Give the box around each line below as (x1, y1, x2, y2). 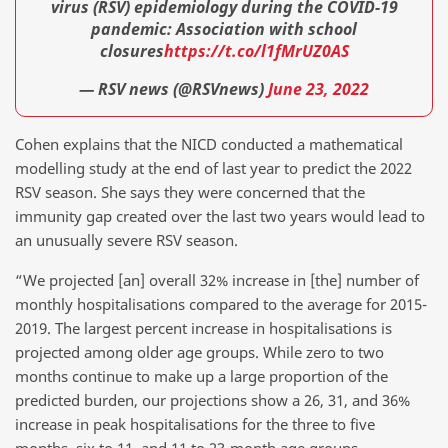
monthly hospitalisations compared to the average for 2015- (15, 293, 427, 314)
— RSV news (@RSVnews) (79, 77, 268, 100)
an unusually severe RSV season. (15, 230, 238, 251)
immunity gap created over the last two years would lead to (15, 206, 425, 227)
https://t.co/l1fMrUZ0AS (163, 40, 349, 63)
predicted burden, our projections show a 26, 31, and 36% (15, 389, 410, 410)
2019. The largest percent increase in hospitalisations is (15, 317, 392, 338)
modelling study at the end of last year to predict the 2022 (15, 158, 412, 179)
